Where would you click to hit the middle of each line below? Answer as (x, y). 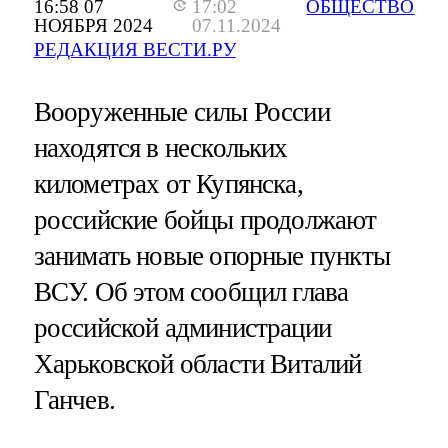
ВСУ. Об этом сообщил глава (191, 292)
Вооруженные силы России (181, 112)
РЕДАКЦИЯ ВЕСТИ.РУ (134, 50)
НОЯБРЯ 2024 (93, 26)
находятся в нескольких (160, 148)
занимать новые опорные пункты (211, 256)
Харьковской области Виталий (197, 364)
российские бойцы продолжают (205, 220)
